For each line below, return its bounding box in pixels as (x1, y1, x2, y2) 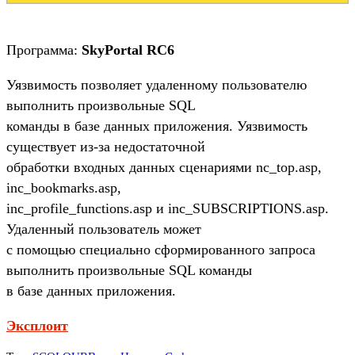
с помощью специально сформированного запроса (6, 241, 315, 258)
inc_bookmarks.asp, (6, 179, 121, 196)
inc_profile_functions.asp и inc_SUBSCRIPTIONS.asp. (6, 200, 329, 216)
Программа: (6, 41, 82, 58)
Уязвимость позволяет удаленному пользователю (6, 76, 307, 93)
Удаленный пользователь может (6, 220, 201, 237)
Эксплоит (6, 317, 68, 334)
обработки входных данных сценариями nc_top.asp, (6, 158, 322, 175)
